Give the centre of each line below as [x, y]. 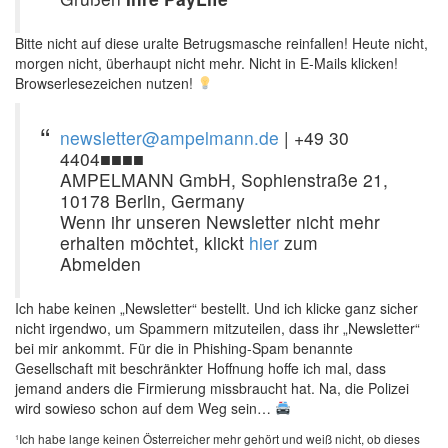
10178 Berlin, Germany [152, 200]
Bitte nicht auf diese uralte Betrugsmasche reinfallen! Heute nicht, [221, 43]
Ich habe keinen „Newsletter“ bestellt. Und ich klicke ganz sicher [216, 308]
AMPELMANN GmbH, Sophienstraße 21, [224, 179]
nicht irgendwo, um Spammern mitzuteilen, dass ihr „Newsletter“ [217, 328]
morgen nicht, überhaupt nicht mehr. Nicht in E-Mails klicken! [206, 63]
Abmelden [100, 263]
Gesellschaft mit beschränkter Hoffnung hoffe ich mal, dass [200, 368]
